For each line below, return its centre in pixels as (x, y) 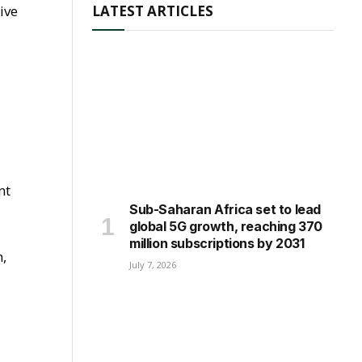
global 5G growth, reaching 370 (226, 226)
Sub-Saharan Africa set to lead (225, 209)
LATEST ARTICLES (153, 11)
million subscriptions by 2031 (217, 243)
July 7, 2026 (153, 264)
